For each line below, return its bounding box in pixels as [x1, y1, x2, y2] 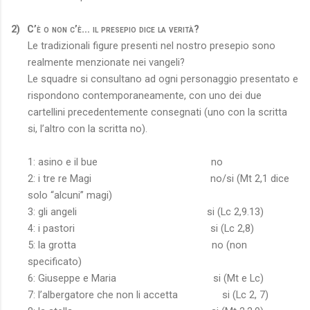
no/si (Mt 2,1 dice [210, 172, 289, 185]
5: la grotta [28, 238, 76, 251]
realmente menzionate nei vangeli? [28, 55, 185, 69]
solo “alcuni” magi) [28, 188, 112, 201]
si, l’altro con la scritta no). [28, 122, 147, 135]
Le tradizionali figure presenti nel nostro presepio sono [28, 39, 275, 52]
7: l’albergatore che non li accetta [28, 288, 178, 301]
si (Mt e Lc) [213, 271, 264, 284]
